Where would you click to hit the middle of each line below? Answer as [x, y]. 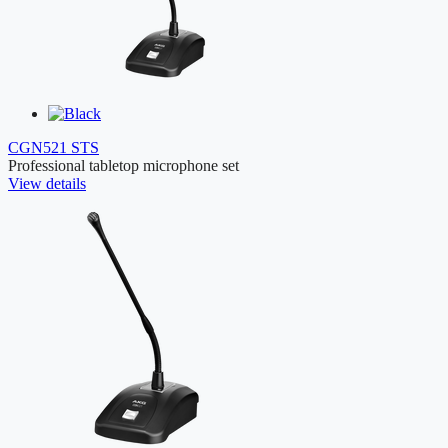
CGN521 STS [53, 148]
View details [47, 184]
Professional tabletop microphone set [123, 166]
